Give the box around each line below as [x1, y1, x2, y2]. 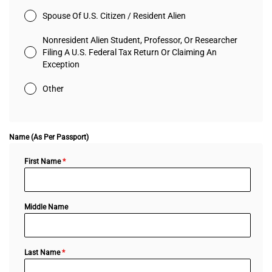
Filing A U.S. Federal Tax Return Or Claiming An [42, 47, 217, 57]
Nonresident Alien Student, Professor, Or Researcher [42, 35, 237, 45]
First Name [24, 157, 63, 166]
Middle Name [24, 202, 68, 211]
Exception [42, 59, 80, 69]
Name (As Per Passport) [9, 132, 89, 141]
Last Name [24, 248, 62, 257]
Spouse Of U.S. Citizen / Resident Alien [42, 10, 186, 21]
